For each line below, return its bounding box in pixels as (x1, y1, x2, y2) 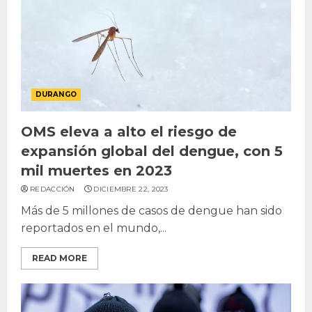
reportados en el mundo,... (21, 221, 166, 235)
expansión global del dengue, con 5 (21, 142, 283, 159)
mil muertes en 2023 (21, 162, 172, 179)
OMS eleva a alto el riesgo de (21, 123, 237, 140)
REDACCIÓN (30, 184, 75, 194)
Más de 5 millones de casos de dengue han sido (21, 203, 282, 217)
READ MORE (32, 252, 87, 263)
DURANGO (36, 89, 77, 99)
